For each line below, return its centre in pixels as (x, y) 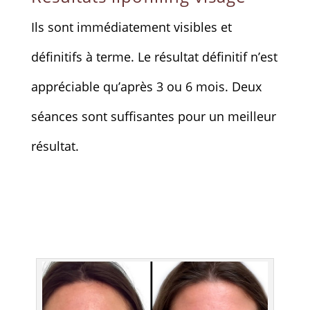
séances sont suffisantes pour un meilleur (153, 116)
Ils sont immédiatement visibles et (131, 27)
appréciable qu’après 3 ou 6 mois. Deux (146, 86)
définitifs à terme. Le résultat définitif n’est (154, 56)
